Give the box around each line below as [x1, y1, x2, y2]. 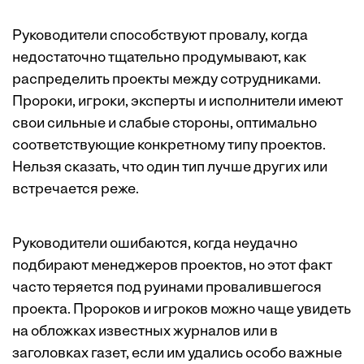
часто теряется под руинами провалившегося [12, 280, 322, 297]
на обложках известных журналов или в [12, 324, 278, 340]
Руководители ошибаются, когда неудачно [12, 236, 297, 253]
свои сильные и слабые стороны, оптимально [12, 116, 317, 132]
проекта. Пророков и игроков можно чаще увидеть [12, 302, 351, 318]
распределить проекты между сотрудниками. [12, 72, 321, 89]
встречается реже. [12, 182, 139, 198]
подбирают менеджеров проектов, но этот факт [12, 258, 332, 275]
